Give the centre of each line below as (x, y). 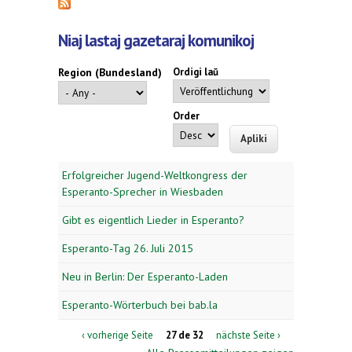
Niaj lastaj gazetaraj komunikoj (156, 41)
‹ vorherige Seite (117, 335)
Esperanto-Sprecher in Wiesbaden (143, 191)
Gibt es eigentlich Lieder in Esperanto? (153, 220)
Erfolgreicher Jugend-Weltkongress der (155, 175)
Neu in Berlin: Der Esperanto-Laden (145, 276)
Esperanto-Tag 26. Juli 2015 (128, 248)
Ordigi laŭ (196, 72)
